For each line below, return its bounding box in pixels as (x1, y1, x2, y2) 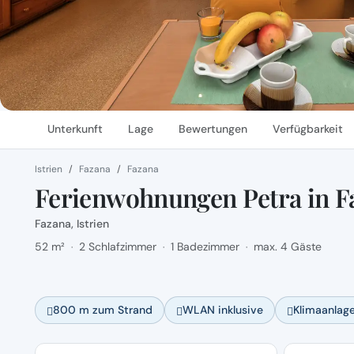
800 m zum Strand (53, 303, 153, 317)
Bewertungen (179, 121, 247, 136)
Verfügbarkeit (273, 121, 343, 136)
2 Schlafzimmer (79, 239, 156, 254)
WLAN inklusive (183, 303, 263, 317)
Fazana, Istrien (35, 217, 109, 231)
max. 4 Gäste (254, 239, 322, 254)
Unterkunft (47, 121, 103, 136)
